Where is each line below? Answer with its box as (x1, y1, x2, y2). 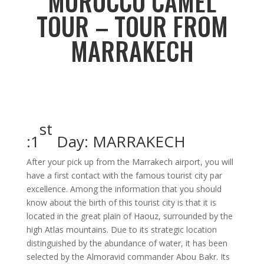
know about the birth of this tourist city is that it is (26, 196, 216, 208)
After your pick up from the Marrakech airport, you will (26, 156, 233, 167)
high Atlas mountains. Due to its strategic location (26, 223, 217, 235)
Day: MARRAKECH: (52, 130, 186, 152)
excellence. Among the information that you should (26, 183, 222, 194)
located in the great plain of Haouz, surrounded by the (26, 210, 233, 222)
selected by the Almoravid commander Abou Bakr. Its (26, 250, 230, 262)
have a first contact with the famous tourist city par (26, 169, 222, 181)
